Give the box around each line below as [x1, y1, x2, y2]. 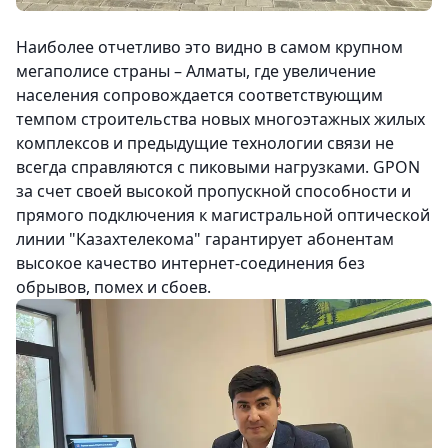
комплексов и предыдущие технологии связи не [16, 132, 394, 155]
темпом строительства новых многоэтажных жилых [16, 108, 425, 131]
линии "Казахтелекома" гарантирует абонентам [16, 228, 394, 251]
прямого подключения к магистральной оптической [16, 204, 430, 227]
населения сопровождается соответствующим [16, 84, 383, 107]
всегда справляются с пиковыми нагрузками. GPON [16, 156, 420, 179]
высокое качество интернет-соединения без [16, 252, 365, 275]
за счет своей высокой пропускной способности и [16, 180, 411, 203]
